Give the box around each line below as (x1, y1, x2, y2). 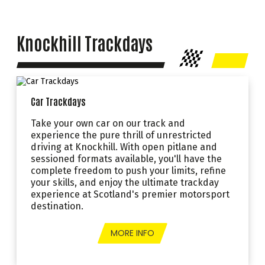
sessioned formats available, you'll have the (31, 153, 222, 164)
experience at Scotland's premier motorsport (31, 188, 230, 200)
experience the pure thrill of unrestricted (31, 129, 212, 141)
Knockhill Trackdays (17, 31, 153, 54)
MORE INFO (111, 227, 154, 239)
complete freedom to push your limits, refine (31, 164, 226, 176)
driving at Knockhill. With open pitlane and (31, 141, 217, 153)
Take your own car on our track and (31, 117, 185, 129)
